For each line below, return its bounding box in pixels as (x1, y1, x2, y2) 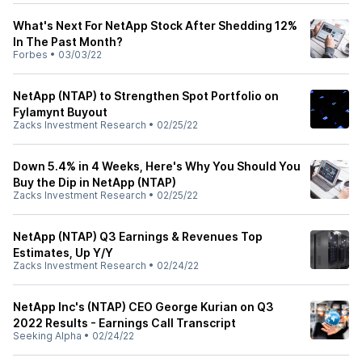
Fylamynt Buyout (13, 105, 107, 119)
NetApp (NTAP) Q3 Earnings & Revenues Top (13, 229, 263, 243)
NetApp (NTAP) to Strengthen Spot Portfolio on (13, 89, 279, 103)
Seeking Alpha (13, 330, 82, 342)
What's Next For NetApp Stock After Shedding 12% (13, 19, 297, 32)
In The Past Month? (13, 35, 123, 48)
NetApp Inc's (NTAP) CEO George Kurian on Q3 (13, 300, 274, 314)
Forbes (13, 48, 48, 61)
